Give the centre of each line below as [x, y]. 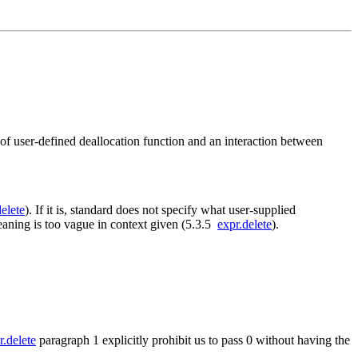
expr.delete [245, 225]
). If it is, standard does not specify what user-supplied [160, 210]
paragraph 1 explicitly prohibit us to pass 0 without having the [193, 340]
